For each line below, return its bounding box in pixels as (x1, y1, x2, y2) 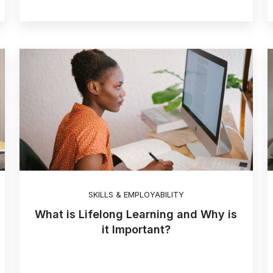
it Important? (101, 223, 171, 236)
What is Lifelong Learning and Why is (35, 208, 238, 221)
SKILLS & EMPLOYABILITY (88, 190, 184, 199)
